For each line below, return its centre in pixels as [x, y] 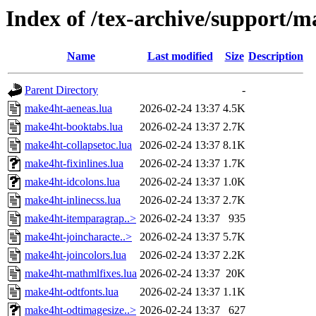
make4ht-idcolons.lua [72, 182]
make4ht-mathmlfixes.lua [81, 274]
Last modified [180, 56]
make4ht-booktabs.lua [74, 127]
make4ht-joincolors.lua [75, 255]
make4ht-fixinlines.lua [74, 164]
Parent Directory [61, 90]
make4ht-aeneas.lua [68, 109]
